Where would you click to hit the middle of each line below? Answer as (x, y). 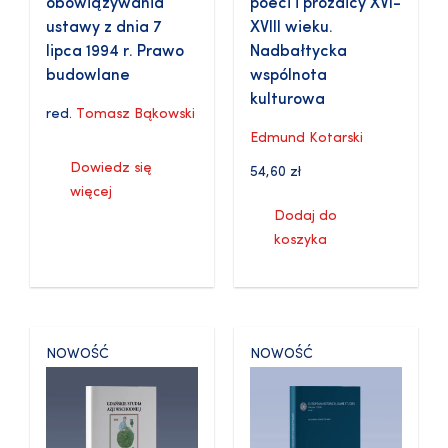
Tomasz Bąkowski (135, 115)
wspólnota (288, 76)
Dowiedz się (111, 169)
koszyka (300, 241)
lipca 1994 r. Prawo (115, 52)
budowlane (88, 76)
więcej (91, 193)
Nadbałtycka (298, 52)
